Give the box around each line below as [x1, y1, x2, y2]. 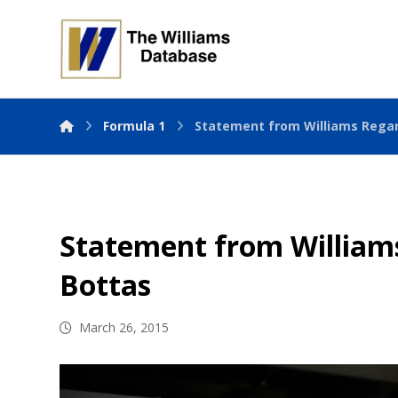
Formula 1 [103, 117, 166, 134]
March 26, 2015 [79, 319, 170, 336]
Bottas [60, 266, 152, 304]
